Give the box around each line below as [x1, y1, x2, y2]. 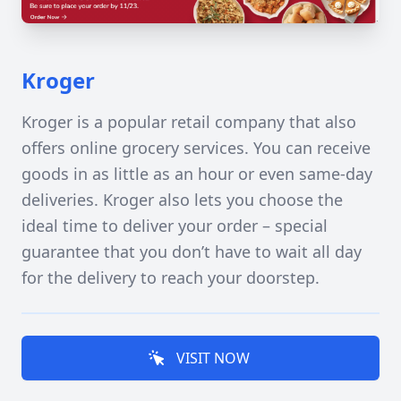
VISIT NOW [176, 348, 250, 368]
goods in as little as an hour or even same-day [21, 163, 372, 184]
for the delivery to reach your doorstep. [21, 267, 320, 288]
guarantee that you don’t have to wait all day [21, 241, 362, 262]
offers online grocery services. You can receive [21, 137, 371, 158]
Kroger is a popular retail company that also [21, 111, 356, 132]
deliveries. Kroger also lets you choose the [21, 189, 343, 210]
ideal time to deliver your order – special [21, 215, 328, 236]
